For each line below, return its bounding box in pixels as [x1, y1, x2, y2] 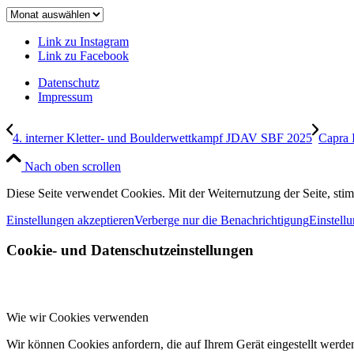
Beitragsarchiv [6, 6, 77, 20]
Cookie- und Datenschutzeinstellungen [6, 242, 254, 259]
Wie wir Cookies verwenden [6, 311, 149, 325]
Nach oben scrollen [24, 159, 121, 173]
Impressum [38, 89, 92, 104]
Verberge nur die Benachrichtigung [134, 213, 309, 227]
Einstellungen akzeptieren [6, 213, 134, 227]
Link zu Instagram [38, 34, 129, 48]
